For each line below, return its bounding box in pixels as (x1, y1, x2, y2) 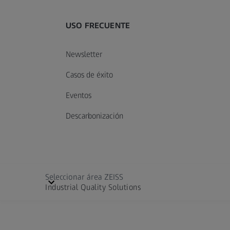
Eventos (66, 90, 91, 100)
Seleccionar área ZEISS (45, 171, 123, 182)
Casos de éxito (66, 69, 113, 80)
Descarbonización (66, 110, 123, 121)
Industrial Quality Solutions (45, 182, 141, 192)
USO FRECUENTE (66, 20, 130, 30)
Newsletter (66, 49, 102, 59)
